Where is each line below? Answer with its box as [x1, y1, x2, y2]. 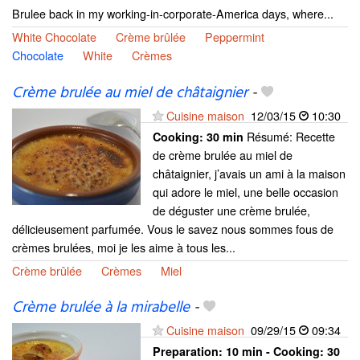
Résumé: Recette [243, 127, 335, 145]
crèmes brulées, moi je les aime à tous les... [12, 238, 235, 256]
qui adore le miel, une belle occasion [153, 182, 338, 200]
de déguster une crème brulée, [153, 201, 310, 219]
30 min [207, 128, 243, 145]
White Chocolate [12, 28, 96, 46]
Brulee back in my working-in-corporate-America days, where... [12, 5, 333, 22]
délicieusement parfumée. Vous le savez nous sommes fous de [12, 219, 333, 237]
